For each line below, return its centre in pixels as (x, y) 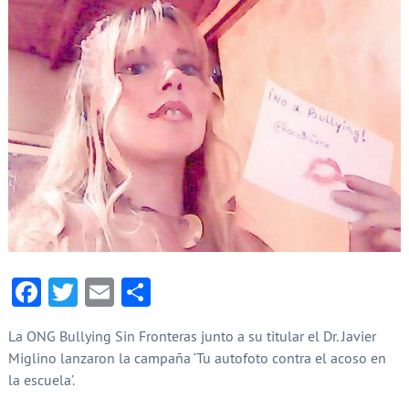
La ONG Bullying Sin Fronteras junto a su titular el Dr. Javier (192, 336)
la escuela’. (42, 379)
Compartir (212, 292)
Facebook (99, 292)
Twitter (121, 292)
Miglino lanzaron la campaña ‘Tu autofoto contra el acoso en (197, 357)
